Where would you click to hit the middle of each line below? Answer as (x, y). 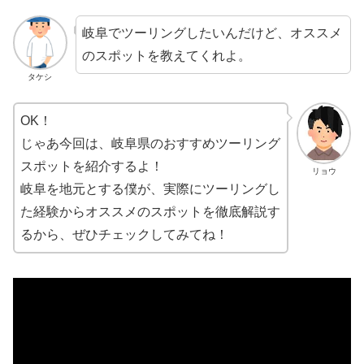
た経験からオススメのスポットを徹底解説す (150, 212)
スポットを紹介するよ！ (92, 167)
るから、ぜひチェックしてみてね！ (124, 235)
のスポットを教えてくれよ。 (166, 56)
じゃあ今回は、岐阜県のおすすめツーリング (150, 144)
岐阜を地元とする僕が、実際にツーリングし (150, 189)
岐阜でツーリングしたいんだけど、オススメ (212, 33)
